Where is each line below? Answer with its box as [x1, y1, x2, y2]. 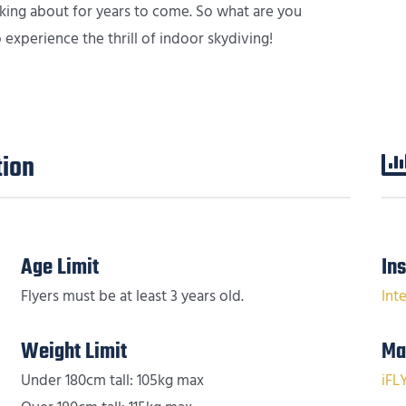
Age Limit [20, 250, 99, 285]
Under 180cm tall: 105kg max [20, 369, 204, 391]
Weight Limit [20, 334, 127, 369]
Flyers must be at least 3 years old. [20, 285, 244, 307]
